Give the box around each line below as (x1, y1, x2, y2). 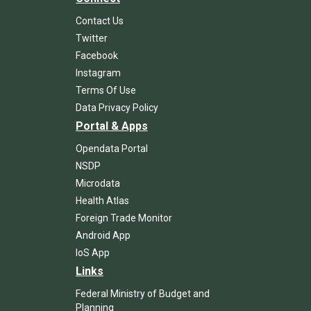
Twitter (76, 32, 108, 44)
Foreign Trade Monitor (76, 212, 172, 224)
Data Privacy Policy (76, 101, 158, 113)
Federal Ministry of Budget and (76, 287, 210, 299)
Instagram (76, 67, 121, 78)
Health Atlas (76, 194, 129, 206)
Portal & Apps (76, 119, 148, 133)
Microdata (76, 177, 120, 189)
